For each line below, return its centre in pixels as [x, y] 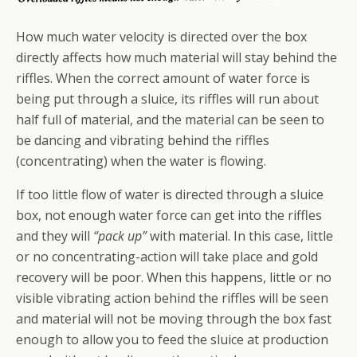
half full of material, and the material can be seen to [170, 119]
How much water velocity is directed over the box [161, 36]
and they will [55, 235]
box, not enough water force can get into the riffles [169, 215]
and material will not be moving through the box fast [174, 318]
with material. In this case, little [240, 235]
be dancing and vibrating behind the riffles [143, 140]
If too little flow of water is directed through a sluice [170, 194]
